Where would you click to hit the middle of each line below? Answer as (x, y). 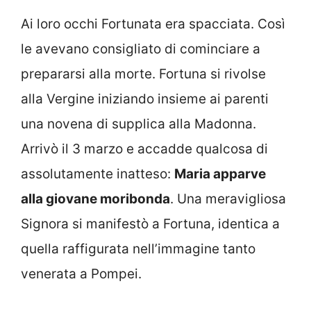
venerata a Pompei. (81, 274)
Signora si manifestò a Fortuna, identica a (150, 224)
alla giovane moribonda (95, 199)
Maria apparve (220, 174)
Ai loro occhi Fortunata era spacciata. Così (153, 24)
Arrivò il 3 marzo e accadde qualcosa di (144, 149)
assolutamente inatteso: (98, 174)
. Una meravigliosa (228, 199)
